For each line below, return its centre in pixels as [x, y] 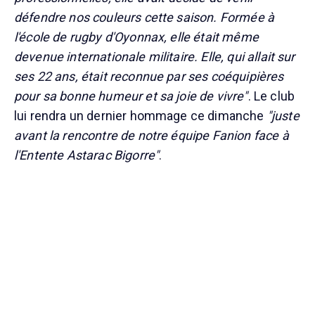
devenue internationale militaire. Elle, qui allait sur [155, 57]
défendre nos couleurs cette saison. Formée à [144, 18]
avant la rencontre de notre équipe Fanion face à [152, 136]
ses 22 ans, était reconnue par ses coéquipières [149, 77]
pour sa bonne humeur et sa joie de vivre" [131, 96]
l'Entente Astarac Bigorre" [87, 155]
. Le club [271, 96]
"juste [283, 116]
